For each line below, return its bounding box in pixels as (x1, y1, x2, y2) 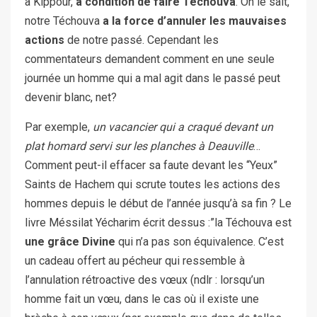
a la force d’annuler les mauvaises (103, 13, 287, 28)
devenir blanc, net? (25, 90, 117, 104)
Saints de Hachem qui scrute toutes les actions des (25, 177, 280, 191)
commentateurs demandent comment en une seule (25, 52, 275, 66)
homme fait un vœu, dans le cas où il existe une (25, 292, 259, 306)
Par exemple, (25, 120, 93, 134)
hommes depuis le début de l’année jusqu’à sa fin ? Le (25, 196, 292, 210)
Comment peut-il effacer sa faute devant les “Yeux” (25, 158, 277, 172)
